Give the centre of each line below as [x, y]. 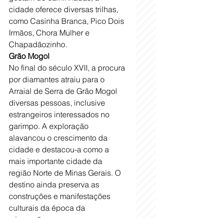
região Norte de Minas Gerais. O [66, 173]
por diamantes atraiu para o [58, 80]
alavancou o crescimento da [59, 138]
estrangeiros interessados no [60, 115]
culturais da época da [48, 208]
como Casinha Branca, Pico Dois [67, 21]
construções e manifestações [61, 196]
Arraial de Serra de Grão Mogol [64, 91]
